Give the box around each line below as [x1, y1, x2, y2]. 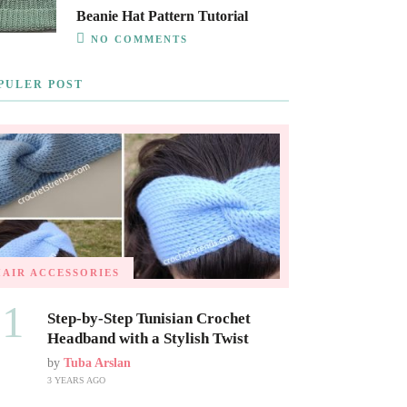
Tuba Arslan [63, 356, 131, 371]
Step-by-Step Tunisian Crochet [46, 310, 251, 328]
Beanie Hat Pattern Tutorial [75, 8, 248, 24]
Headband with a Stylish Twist [46, 330, 249, 348]
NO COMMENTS [90, 34, 188, 45]
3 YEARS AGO [46, 375, 105, 386]
